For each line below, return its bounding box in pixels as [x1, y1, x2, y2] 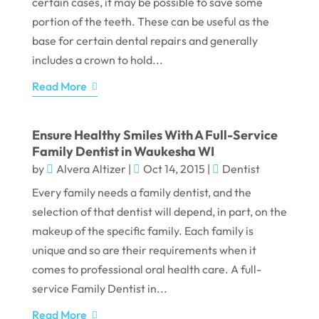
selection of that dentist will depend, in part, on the [31, 204, 287, 219]
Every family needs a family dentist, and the [31, 185, 251, 200]
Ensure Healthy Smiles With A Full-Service [31, 127, 278, 144]
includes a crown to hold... [31, 53, 163, 68]
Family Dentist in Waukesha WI [31, 143, 214, 160]
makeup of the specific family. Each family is [31, 224, 253, 239]
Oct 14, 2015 [142, 162, 205, 177]
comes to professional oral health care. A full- [31, 262, 261, 277]
